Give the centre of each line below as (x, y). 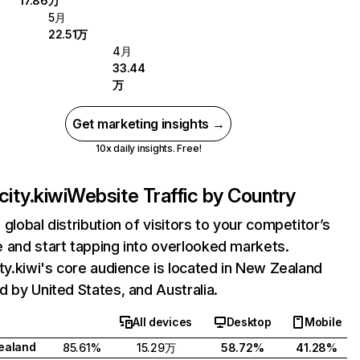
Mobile (323, 322)
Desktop (249, 322)
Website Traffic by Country (181, 196)
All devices (163, 322)
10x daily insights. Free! (149, 148)
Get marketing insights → (149, 124)
